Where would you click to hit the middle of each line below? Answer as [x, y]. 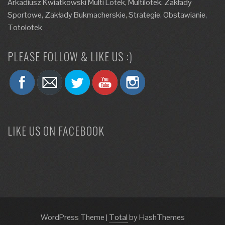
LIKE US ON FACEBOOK [56, 131]
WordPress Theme [73, 217]
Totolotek [25, 27]
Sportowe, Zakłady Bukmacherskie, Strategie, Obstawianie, [107, 15]
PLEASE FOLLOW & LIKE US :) [70, 56]
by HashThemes [156, 217]
